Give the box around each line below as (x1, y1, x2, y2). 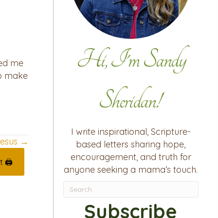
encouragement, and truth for (70, 151, 191, 163)
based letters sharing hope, (76, 139, 186, 150)
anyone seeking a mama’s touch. (64, 164, 198, 176)
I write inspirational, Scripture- (71, 126, 191, 138)
